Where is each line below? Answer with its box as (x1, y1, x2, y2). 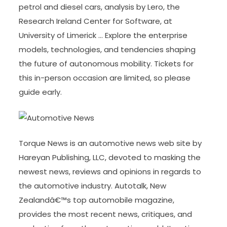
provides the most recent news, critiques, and (19, 209, 193, 219)
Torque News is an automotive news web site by (19, 138, 202, 148)
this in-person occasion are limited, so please (19, 72, 191, 83)
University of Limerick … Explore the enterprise (19, 30, 188, 41)
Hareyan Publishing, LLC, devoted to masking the (19, 152, 201, 163)
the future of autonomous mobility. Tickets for (19, 58, 194, 69)
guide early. (19, 87, 62, 97)
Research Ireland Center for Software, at (19, 16, 173, 26)
